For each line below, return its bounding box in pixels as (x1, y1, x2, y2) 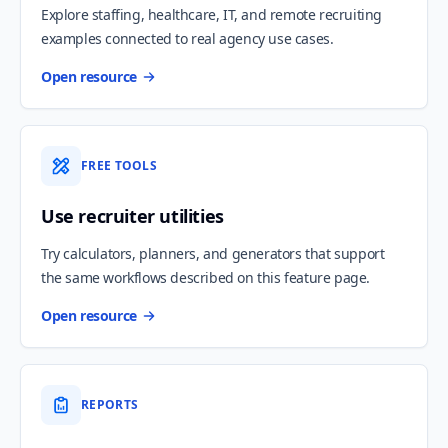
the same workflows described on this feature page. (41, 268, 371, 288)
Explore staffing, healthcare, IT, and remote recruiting (41, 5, 383, 25)
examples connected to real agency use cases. (41, 29, 334, 49)
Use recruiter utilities (41, 204, 224, 229)
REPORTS (81, 396, 139, 414)
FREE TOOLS (81, 157, 157, 175)
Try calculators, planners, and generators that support (41, 244, 385, 264)
